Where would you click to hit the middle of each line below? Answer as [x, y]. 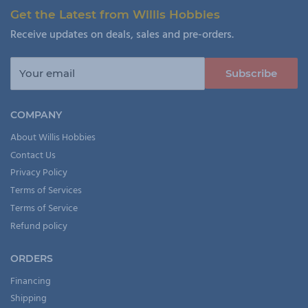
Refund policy [39, 226]
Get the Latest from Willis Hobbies [115, 14]
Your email [47, 73]
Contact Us [33, 155]
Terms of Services [46, 191]
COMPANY [36, 115]
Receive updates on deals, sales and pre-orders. [122, 35]
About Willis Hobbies [53, 138]
